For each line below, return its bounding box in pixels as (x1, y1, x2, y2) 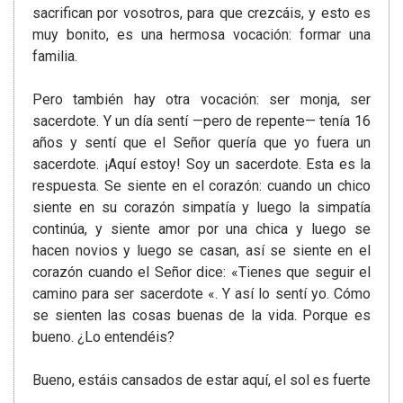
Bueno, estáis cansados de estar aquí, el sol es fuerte (32, 372, 371, 390)
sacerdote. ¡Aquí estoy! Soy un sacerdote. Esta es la (32, 156, 371, 174)
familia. (32, 48, 77, 66)
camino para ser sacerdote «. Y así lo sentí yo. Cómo (32, 285, 371, 303)
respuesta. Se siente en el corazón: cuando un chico (32, 177, 371, 195)
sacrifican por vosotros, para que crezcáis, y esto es (32, 4, 371, 22)
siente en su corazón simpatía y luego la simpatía (32, 199, 371, 217)
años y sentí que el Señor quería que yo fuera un (32, 134, 371, 152)
